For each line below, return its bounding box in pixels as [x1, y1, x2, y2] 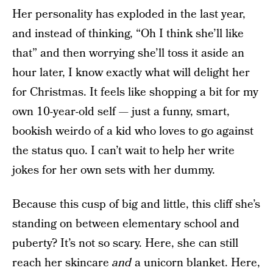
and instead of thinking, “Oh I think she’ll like [12, 26, 244, 42]
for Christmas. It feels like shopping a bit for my [12, 84, 258, 101]
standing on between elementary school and [12, 216, 239, 232]
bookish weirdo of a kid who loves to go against [12, 123, 253, 140]
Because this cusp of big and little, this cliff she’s [12, 196, 260, 213]
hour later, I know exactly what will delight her [12, 65, 250, 81]
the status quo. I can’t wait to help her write [12, 143, 235, 159]
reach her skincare [12, 255, 112, 271]
